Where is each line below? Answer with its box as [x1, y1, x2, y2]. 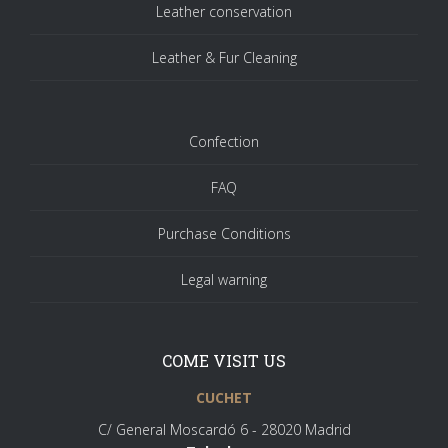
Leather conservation [156, 2, 292, 21]
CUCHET [196, 388, 252, 407]
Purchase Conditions [157, 224, 291, 243]
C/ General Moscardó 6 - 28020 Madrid [97, 420, 351, 439]
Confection [189, 132, 259, 151]
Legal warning [181, 270, 267, 289]
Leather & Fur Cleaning [151, 48, 297, 67]
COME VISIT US [162, 350, 286, 371]
